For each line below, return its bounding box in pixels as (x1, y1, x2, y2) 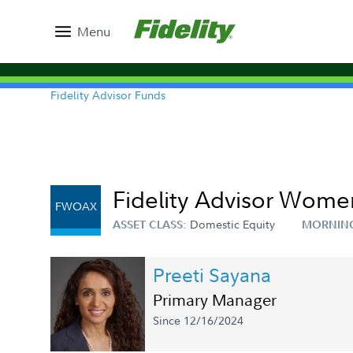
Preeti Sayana (153, 261, 271, 288)
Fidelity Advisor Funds (50, 87, 165, 102)
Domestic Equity (190, 217, 275, 232)
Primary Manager (153, 288, 277, 310)
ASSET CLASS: (113, 217, 190, 232)
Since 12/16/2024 (153, 313, 243, 328)
